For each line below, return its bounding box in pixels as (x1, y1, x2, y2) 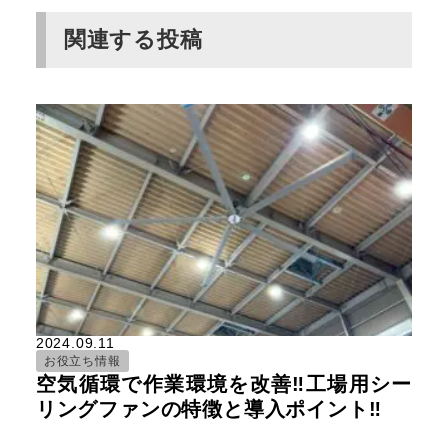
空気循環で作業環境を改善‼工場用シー (35, 372, 413, 395)
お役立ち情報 (43, 353, 121, 368)
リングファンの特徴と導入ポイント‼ (35, 397, 382, 420)
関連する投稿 (63, 27, 203, 53)
